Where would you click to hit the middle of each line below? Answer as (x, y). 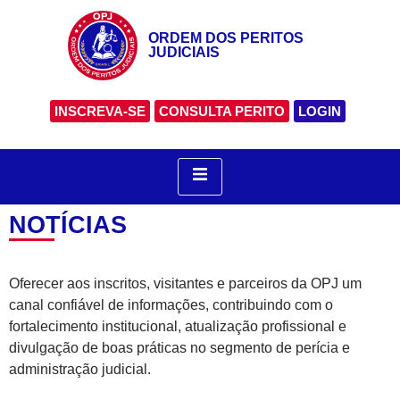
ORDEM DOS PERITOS (225, 37)
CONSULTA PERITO (222, 111)
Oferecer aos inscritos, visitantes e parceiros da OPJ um (185, 283)
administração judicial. (80, 369)
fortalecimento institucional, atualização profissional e (178, 326)
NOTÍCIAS (68, 225)
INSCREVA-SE (100, 111)
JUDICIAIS (183, 52)
